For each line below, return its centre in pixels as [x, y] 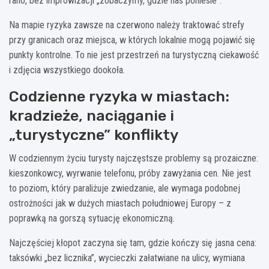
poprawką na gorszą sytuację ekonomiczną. [92, 218]
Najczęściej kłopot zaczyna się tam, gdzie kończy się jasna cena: [133, 243]
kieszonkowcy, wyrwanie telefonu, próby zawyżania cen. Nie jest [130, 173]
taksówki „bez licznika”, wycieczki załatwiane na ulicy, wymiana [127, 258]
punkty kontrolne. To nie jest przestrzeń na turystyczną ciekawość [134, 55]
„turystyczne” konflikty [94, 134]
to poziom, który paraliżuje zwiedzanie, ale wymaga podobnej [125, 188]
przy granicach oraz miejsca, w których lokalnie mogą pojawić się [132, 40]
